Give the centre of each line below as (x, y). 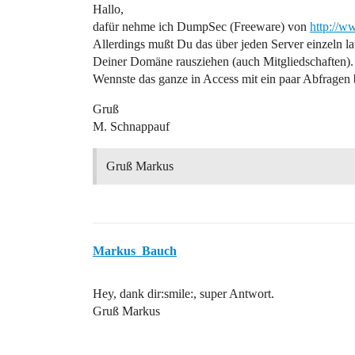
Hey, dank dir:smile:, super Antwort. (183, 294)
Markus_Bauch (135, 251)
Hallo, (108, 9)
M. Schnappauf (131, 126)
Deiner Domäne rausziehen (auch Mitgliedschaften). (223, 61)
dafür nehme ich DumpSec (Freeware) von (201, 27)
